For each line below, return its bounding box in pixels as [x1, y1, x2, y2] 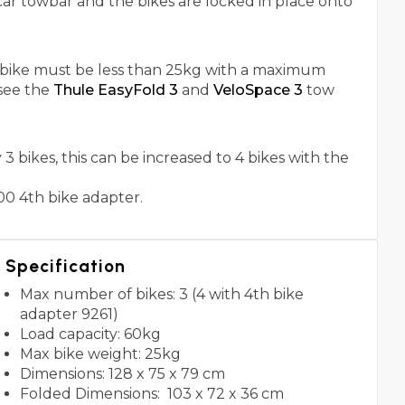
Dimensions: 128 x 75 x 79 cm [19, 365, 225, 383]
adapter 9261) [19, 306, 118, 324]
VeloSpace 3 [213, 80, 306, 99]
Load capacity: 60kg [19, 325, 161, 344]
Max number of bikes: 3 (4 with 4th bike [19, 286, 304, 304]
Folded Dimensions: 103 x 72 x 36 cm [19, 385, 284, 403]
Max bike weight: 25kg [19, 345, 181, 363]
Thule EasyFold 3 [50, 80, 178, 99]
